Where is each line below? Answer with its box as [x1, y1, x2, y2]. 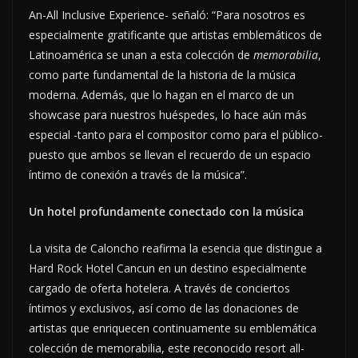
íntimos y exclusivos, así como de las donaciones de [29, 300, 299, 316]
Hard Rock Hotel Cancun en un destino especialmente [29, 260, 307, 276]
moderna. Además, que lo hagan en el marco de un [29, 86, 294, 102]
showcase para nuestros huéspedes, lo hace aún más [29, 106, 307, 122]
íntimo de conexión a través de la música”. [29, 166, 250, 182]
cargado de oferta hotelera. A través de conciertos [29, 280, 290, 296]
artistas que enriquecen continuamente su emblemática [29, 320, 316, 336]
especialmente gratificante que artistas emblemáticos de [29, 26, 322, 42]
